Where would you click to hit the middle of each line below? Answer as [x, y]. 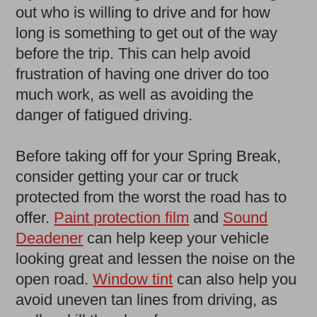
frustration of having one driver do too [143, 74]
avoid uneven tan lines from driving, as [147, 300]
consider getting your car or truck [127, 177]
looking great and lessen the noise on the [156, 259]
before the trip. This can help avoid [133, 54]
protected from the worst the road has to [151, 197]
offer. [35, 218]
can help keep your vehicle [176, 238]
